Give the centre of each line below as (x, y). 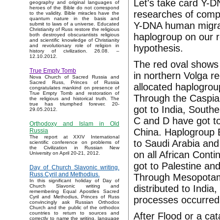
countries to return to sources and (74, 213)
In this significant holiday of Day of (74, 181)
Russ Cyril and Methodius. (65, 175)
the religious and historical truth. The (74, 99)
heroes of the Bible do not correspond (74, 8)
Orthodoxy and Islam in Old (74, 124)
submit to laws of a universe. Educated (74, 24)
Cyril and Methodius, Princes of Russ (74, 197)
